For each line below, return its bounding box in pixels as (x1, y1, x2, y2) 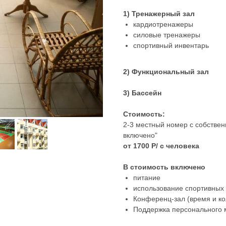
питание (133, 174, 160, 182)
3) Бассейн (123, 89, 161, 97)
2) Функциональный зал (123, 68, 209, 76)
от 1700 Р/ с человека (123, 142, 199, 150)
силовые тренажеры (133, 31, 200, 39)
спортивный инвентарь (133, 41, 209, 50)
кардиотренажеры (133, 20, 193, 29)
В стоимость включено (123, 163, 205, 172)
